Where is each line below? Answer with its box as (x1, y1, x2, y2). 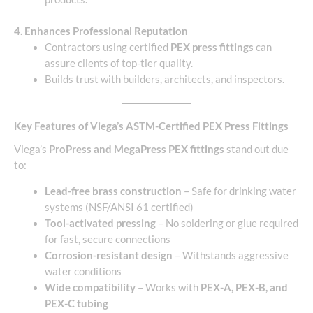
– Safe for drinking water (181, 185, 296, 198)
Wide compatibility (44, 282, 136, 294)
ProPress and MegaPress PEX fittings (49, 143, 224, 155)
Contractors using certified (44, 41, 170, 53)
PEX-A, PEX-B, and (200, 282, 288, 294)
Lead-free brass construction (44, 185, 182, 198)
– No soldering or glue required (155, 217, 298, 230)
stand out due (224, 143, 289, 155)
